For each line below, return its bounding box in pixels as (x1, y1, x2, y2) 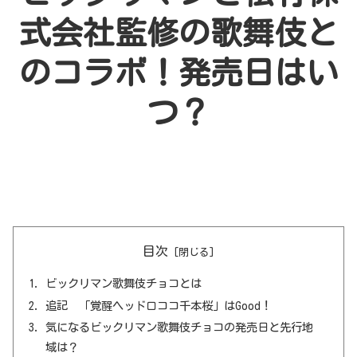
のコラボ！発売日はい (19, 56, 338, 88)
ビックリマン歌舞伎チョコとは (45, 277, 202, 289)
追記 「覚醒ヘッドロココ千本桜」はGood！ (45, 299, 273, 312)
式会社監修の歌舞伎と (19, 16, 338, 49)
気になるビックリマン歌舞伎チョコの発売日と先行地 (45, 321, 314, 334)
